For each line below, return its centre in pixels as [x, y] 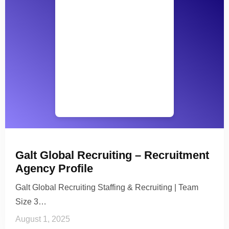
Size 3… [31, 201]
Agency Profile [54, 168]
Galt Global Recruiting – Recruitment [112, 155]
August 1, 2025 [43, 219]
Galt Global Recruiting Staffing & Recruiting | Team [107, 187]
